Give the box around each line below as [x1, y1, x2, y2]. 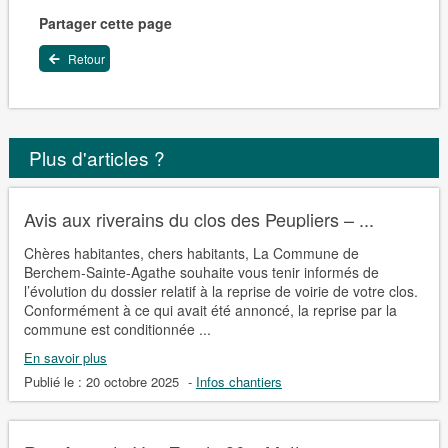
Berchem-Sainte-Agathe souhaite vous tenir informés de [23, 261, 379, 282]
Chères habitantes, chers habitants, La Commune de [23, 242, 359, 263]
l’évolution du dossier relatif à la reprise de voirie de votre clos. [23, 280, 418, 301]
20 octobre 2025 [85, 371, 179, 391]
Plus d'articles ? [28, 143, 165, 171]
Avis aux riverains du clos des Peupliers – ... [23, 205, 374, 232]
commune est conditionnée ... [23, 318, 211, 339]
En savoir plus [23, 347, 107, 367]
